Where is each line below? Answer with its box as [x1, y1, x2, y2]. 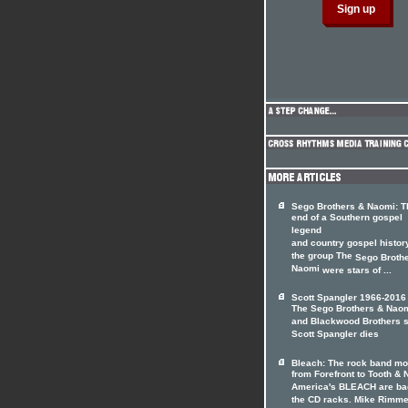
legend [291, 225, 321, 238]
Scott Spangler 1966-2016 [291, 292, 406, 302]
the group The [291, 250, 355, 263]
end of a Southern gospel [291, 212, 403, 225]
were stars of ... [320, 265, 392, 275]
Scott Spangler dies [291, 329, 379, 342]
